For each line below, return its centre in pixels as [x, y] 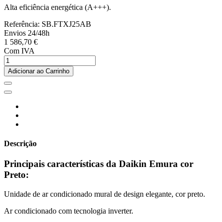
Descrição [20, 143]
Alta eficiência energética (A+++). [57, 7]
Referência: [23, 24]
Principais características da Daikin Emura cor [99, 164]
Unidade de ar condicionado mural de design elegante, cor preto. [105, 194]
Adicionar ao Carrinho [39, 71]
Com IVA [19, 51]
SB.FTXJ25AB [66, 24]
